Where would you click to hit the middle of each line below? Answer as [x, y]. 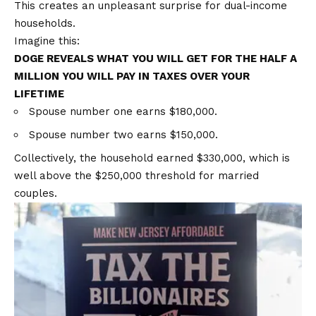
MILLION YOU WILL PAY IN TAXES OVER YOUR [132, 76]
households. [45, 23]
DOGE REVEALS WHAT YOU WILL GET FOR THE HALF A [156, 58]
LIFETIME [39, 93]
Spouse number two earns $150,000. [123, 134]
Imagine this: [47, 41]
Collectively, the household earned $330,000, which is [152, 158]
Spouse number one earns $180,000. [123, 111]
